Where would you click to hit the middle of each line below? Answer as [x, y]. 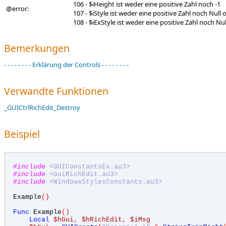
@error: [17, 9]
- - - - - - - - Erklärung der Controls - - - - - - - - [66, 65]
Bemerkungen [37, 48]
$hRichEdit [102, 220]
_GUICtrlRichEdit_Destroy [42, 107]
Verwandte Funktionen [56, 91]
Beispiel [22, 134]
